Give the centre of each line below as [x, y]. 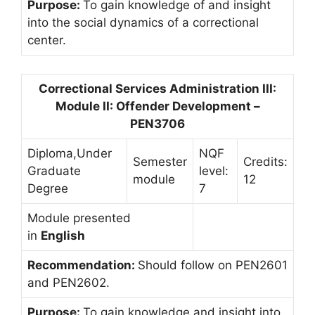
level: [214, 171]
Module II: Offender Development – [157, 106]
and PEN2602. [69, 282]
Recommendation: [83, 265]
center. [47, 40]
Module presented [79, 218]
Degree [48, 188]
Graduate [54, 171]
